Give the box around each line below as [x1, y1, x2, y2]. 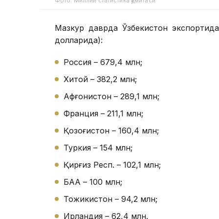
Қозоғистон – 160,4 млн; [64, 126, 159, 136]
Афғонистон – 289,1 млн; [64, 91, 159, 102]
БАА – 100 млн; [64, 177, 122, 187]
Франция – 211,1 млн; [64, 109, 143, 119]
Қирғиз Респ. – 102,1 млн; [64, 160, 161, 170]
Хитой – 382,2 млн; [64, 74, 137, 85]
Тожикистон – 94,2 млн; [64, 194, 157, 204]
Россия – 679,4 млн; [64, 57, 142, 67]
